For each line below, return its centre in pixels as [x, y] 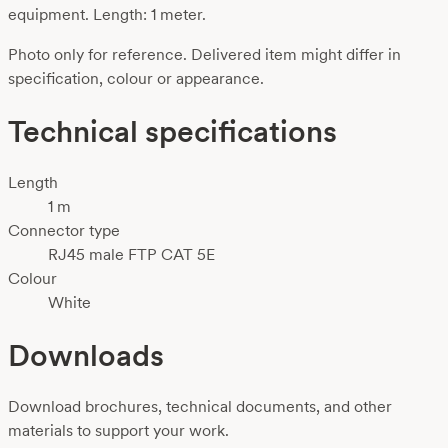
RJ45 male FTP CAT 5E [131, 255]
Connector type [64, 231]
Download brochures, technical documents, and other [200, 407]
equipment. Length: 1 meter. [107, 15]
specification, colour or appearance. [136, 79]
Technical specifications [172, 131]
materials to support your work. [118, 431]
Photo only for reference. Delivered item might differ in [204, 55]
